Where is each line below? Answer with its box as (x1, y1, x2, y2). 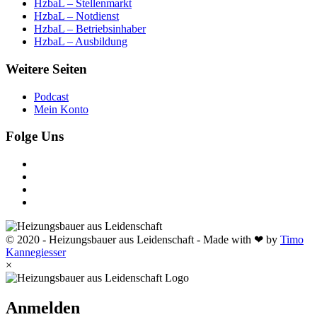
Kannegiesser (6, 246, 66, 258)
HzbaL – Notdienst (34, 10, 119, 23)
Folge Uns (6, 129, 64, 144)
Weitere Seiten (6, 61, 87, 76)
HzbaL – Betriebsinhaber (34, 23, 146, 35)
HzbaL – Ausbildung (34, 35, 127, 48)
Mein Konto (34, 103, 88, 115)
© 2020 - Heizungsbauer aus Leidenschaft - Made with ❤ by (6, 233, 280, 246)
